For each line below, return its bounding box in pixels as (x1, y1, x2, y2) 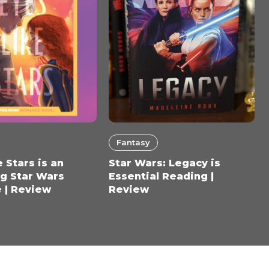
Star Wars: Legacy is (108, 157, 220, 169)
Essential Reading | (108, 170, 214, 182)
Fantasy (116, 137, 150, 147)
